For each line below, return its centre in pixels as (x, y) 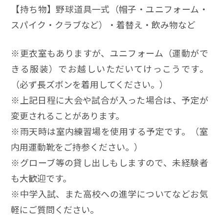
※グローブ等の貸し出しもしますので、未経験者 (109, 163)
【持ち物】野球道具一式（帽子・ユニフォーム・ (109, 9)
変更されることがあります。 (68, 116)
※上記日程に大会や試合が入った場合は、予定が (109, 100)
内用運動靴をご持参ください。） (77, 147)
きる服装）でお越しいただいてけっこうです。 (109, 69)
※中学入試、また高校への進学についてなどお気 (109, 194)
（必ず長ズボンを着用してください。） (90, 84)
